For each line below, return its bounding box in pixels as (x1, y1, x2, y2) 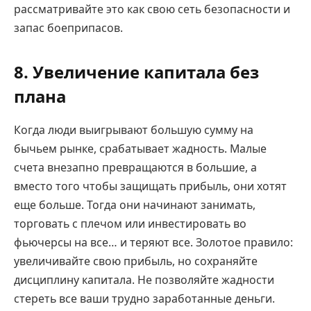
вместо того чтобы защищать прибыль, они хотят (14, 178, 287, 194)
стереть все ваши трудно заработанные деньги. (14, 291, 275, 307)
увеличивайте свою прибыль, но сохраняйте (14, 253, 258, 269)
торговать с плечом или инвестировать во (14, 216, 246, 232)
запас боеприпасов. (14, 20, 123, 36)
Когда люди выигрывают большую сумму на (14, 122, 253, 138)
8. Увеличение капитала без (14, 60, 259, 84)
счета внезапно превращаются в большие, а (14, 160, 257, 176)
